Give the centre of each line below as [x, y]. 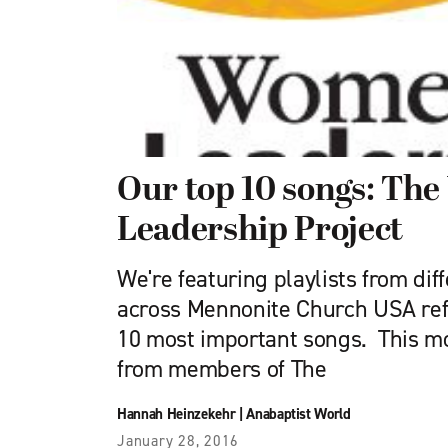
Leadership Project [260, 231]
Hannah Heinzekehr [176, 414]
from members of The [222, 369]
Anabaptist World [298, 414]
